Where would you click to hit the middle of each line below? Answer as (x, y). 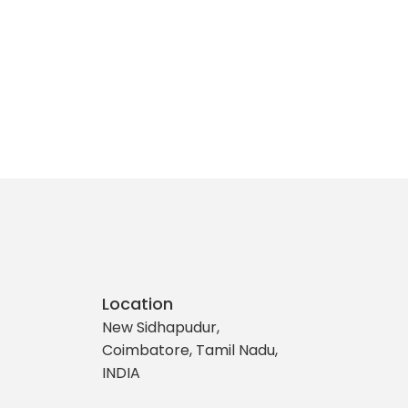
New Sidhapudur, (160, 328)
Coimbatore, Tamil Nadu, (189, 351)
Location (137, 304)
